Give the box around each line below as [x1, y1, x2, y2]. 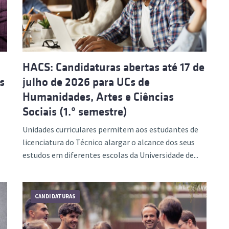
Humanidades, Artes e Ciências [22, 90, 174, 103]
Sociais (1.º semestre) [22, 105, 127, 118]
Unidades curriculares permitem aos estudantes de [22, 124, 198, 134]
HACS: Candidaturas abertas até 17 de [22, 61, 204, 74]
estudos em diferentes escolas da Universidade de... [22, 150, 198, 160]
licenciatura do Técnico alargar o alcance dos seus [22, 137, 195, 147]
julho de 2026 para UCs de [22, 76, 150, 88]
